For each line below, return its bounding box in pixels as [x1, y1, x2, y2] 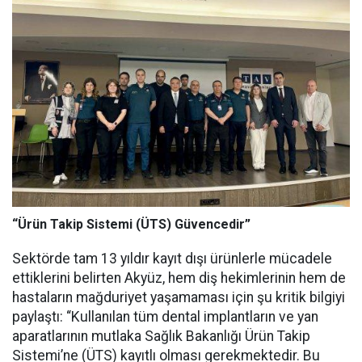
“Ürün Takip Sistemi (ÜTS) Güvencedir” [12, 216, 250, 232]
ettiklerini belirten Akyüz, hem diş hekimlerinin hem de [12, 269, 346, 286]
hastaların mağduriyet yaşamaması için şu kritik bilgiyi [12, 288, 345, 305]
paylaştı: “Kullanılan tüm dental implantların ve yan [12, 308, 318, 325]
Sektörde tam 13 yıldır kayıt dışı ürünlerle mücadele [12, 250, 332, 267]
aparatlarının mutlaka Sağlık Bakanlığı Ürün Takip [12, 327, 310, 344]
